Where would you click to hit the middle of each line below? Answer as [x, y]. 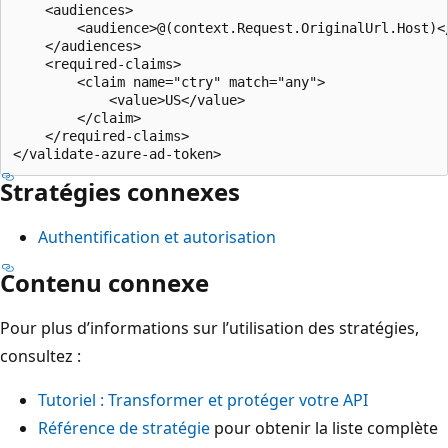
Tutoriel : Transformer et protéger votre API [203, 399]
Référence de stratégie [124, 427]
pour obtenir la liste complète [324, 427]
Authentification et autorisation [157, 236]
